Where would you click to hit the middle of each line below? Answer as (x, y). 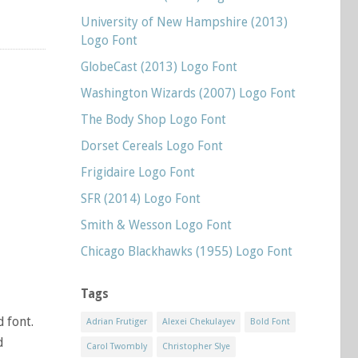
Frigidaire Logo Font (138, 172)
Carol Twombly (117, 346)
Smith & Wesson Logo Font (156, 225)
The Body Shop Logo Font (153, 119)
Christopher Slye (196, 346)
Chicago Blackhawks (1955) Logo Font (187, 251)
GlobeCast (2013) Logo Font (159, 67)
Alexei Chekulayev (199, 322)
